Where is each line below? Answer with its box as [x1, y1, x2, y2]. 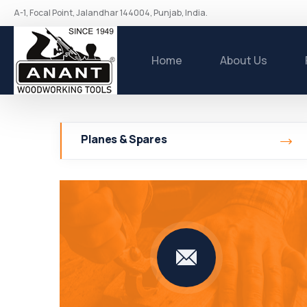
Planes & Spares [81, 132, 167, 147]
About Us [220, 53, 267, 68]
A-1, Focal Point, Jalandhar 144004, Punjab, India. [14, 7, 208, 19]
